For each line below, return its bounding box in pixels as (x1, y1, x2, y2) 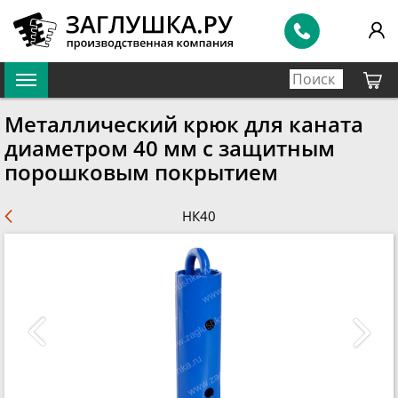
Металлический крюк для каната (4, 109, 363, 139)
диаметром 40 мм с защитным (4, 133, 335, 163)
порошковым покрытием (4, 157, 278, 187)
